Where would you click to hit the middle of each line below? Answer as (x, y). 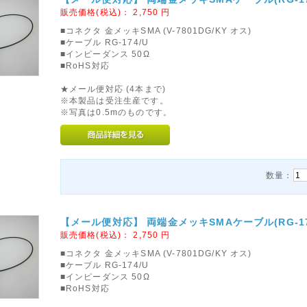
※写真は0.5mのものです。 (116, 112)
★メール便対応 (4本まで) (113, 89)
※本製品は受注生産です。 (114, 100)
